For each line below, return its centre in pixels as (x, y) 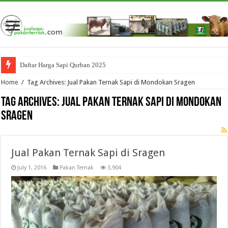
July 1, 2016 (32, 168)
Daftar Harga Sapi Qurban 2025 (63, 65)
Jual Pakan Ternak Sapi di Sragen (88, 153)
